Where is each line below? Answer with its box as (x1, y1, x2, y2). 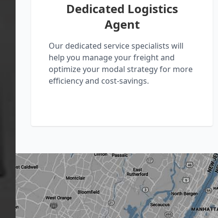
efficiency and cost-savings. (49, 75, 149, 86)
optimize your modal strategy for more (49, 63, 193, 74)
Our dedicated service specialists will (49, 40, 183, 51)
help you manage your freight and (49, 52, 175, 63)
